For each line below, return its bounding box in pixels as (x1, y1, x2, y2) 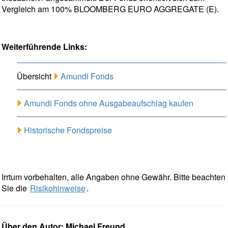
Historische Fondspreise (24, 124, 112, 136)
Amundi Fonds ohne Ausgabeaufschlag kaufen (24, 97, 193, 109)
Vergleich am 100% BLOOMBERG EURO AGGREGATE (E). (2, 3, 219, 15)
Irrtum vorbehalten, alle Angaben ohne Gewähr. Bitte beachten (2, 171, 225, 183)
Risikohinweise (30, 182, 85, 194)
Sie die (2, 182, 29, 194)
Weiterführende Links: (2, 41, 87, 53)
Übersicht (17, 70, 53, 82)
